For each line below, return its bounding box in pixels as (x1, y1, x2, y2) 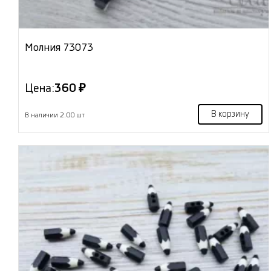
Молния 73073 (25, 42, 93, 53)
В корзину (211, 110, 249, 119)
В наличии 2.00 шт (25, 112, 85, 119)
